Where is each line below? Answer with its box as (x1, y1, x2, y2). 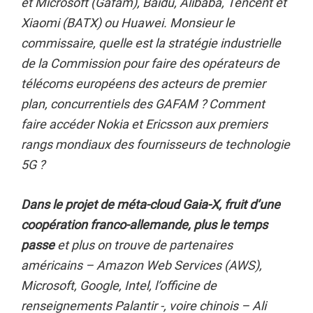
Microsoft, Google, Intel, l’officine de (21, 278, 217, 293)
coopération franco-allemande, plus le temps (21, 217, 268, 232)
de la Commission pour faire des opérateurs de (21, 56, 279, 71)
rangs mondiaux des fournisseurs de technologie (21, 137, 290, 152)
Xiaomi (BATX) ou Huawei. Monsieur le (21, 15, 235, 30)
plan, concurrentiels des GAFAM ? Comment (21, 96, 265, 111)
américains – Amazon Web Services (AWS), (21, 258, 262, 272)
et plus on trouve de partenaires (57, 238, 233, 252)
